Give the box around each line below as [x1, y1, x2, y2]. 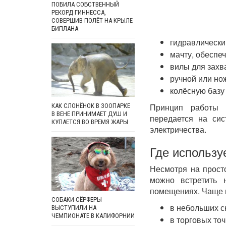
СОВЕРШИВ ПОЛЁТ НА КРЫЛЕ [51, 16, 133, 24]
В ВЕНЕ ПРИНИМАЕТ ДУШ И [51, 110, 127, 118]
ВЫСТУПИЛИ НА [51, 203, 96, 211]
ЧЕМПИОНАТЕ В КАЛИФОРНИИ [51, 211, 135, 219]
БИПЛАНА [51, 24, 78, 32]
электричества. [150, 123, 206, 135]
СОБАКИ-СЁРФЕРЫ [51, 195, 102, 203]
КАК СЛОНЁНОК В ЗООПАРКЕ [51, 102, 130, 110]
